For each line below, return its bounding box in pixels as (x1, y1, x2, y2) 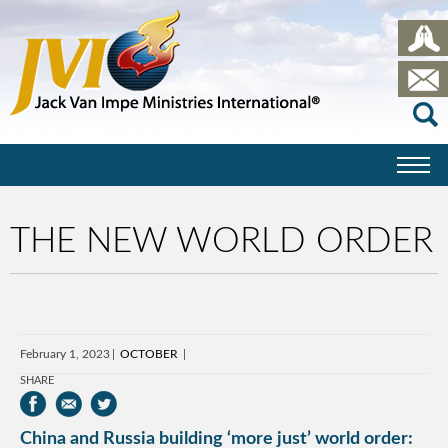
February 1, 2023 (20, 348, 110, 360)
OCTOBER (120, 348, 178, 360)
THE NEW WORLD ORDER (10, 224, 433, 259)
